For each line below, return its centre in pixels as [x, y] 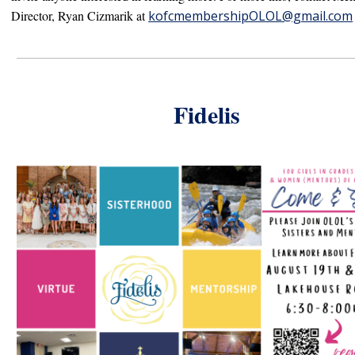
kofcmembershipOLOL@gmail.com [251, 16]
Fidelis [207, 114]
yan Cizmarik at [107, 15]
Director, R [39, 15]
